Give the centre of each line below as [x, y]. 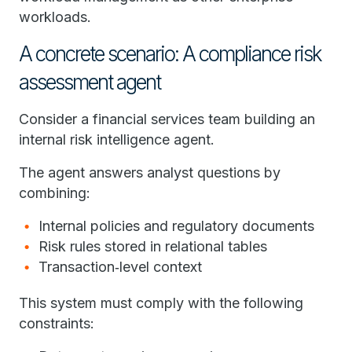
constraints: [59, 323]
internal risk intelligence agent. [119, 139]
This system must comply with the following [161, 302]
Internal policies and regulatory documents [178, 225]
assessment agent [90, 82]
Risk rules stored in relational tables [155, 246]
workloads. [57, 16]
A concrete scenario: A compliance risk [170, 53]
